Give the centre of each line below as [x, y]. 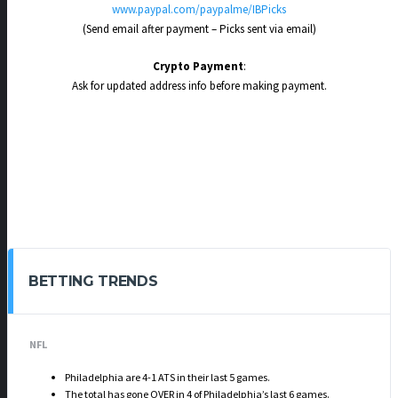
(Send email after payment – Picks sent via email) [199, 29]
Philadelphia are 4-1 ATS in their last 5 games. [167, 377]
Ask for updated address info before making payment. [199, 85]
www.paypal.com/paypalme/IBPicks [199, 9]
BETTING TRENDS [93, 281]
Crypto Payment [198, 66]
